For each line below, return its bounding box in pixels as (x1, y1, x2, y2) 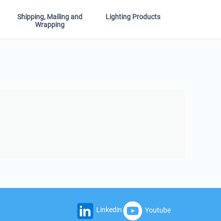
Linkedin (96, 205, 122, 214)
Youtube (145, 206, 171, 214)
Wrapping (35, 21, 65, 29)
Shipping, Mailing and (17, 13, 83, 21)
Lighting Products (105, 13, 160, 21)
